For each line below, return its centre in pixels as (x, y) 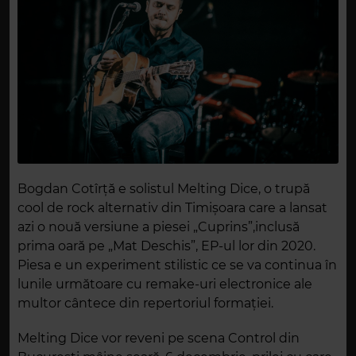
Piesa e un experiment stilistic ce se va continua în (177, 265)
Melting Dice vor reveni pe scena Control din (159, 339)
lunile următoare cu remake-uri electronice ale (165, 284)
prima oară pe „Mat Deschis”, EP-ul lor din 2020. (166, 246)
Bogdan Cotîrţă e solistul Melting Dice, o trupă (164, 189)
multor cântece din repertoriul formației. (145, 304)
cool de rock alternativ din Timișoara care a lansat (172, 208)
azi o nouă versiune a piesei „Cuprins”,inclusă (159, 227)
